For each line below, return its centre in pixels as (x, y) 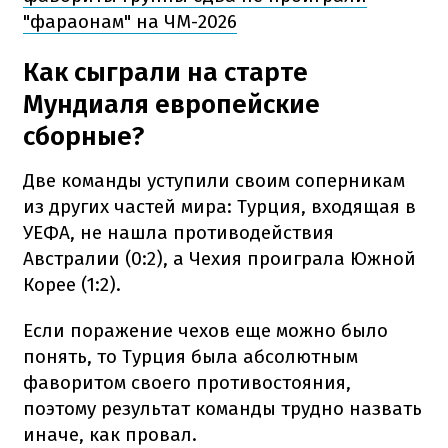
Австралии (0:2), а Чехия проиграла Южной (219, 258)
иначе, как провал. (110, 434)
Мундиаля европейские (171, 104)
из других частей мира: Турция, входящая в (219, 206)
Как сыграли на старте (165, 72)
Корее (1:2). (72, 284)
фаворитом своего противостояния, (187, 382)
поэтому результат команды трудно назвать (222, 408)
